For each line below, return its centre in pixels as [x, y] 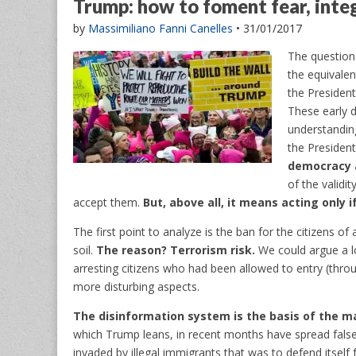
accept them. [108, 202]
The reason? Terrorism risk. [176, 250]
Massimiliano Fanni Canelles [161, 28]
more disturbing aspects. [136, 286]
